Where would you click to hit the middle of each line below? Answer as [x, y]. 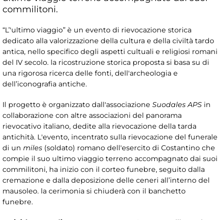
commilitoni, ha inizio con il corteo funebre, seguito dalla [104, 170]
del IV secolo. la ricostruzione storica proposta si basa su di [106, 63]
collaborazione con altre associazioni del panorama [92, 116]
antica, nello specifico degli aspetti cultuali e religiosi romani [110, 52]
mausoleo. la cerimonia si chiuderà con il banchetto [94, 191]
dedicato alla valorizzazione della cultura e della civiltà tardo [108, 41]
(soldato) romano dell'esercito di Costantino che [129, 148]
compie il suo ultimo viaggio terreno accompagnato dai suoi [110, 159]
